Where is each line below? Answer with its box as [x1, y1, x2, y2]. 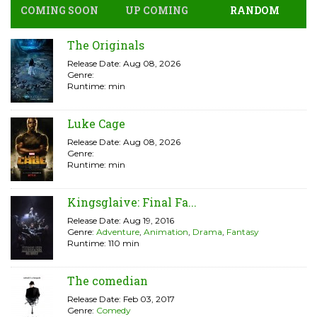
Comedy [96, 305, 131, 316]
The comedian [67, 273, 148, 288]
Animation [144, 226, 188, 237]
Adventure [96, 226, 139, 237]
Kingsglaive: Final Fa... [67, 195, 197, 209]
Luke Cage [67, 116, 125, 131]
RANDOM [229, 4, 279, 17]
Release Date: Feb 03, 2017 [67, 294, 175, 304]
